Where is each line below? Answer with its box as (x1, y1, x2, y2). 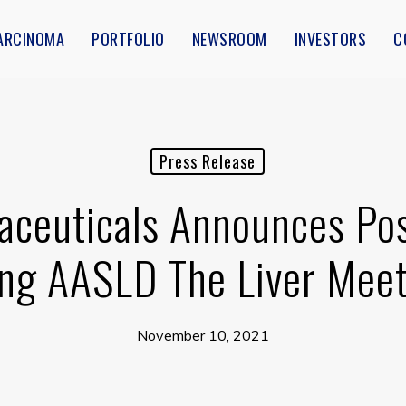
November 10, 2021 (137, 326, 269, 344)
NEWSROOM (191, 27, 267, 51)
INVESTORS (294, 27, 366, 51)
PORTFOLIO (92, 27, 165, 51)
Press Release (159, 150, 256, 173)
